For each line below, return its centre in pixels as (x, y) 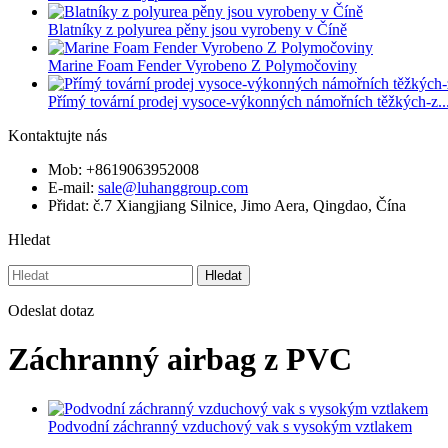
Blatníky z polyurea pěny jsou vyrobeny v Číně (197, 29)
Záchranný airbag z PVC (180, 359)
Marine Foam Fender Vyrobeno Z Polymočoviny (202, 65)
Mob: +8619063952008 (123, 169)
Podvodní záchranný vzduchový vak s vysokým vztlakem (230, 426)
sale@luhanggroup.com (173, 187)
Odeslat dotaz (51, 310)
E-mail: (73, 187)
